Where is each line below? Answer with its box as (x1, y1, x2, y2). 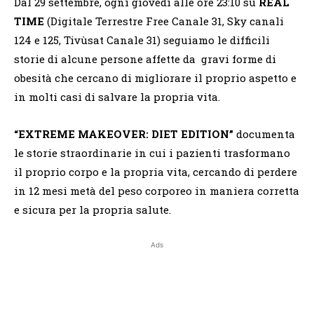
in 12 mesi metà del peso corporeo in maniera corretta (14, 184, 299, 198)
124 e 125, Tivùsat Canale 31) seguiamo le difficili (14, 33, 270, 48)
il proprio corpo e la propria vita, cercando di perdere (14, 165, 297, 179)
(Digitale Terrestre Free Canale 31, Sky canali (44, 14, 284, 29)
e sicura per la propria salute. (14, 203, 171, 217)
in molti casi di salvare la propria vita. (14, 90, 220, 104)
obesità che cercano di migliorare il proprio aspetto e (14, 71, 296, 86)
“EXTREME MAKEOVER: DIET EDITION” (14, 127, 233, 142)
